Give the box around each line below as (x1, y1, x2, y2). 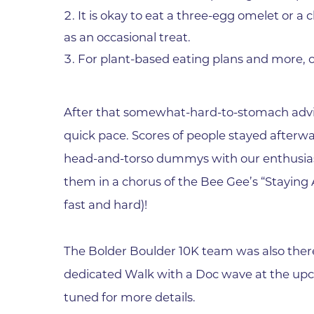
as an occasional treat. (64, 29, 191, 44)
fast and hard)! (64, 198, 148, 212)
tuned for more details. (64, 290, 196, 305)
